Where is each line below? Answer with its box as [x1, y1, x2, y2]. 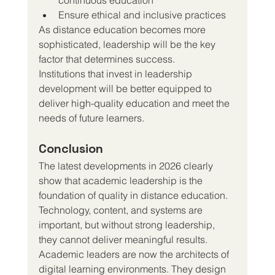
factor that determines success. [38, 52, 175, 65]
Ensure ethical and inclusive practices [58, 8, 226, 21]
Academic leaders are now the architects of [38, 247, 231, 260]
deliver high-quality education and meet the [38, 96, 232, 109]
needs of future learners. [38, 111, 144, 124]
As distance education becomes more [38, 23, 208, 36]
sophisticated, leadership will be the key [38, 37, 218, 50]
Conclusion [38, 140, 103, 157]
